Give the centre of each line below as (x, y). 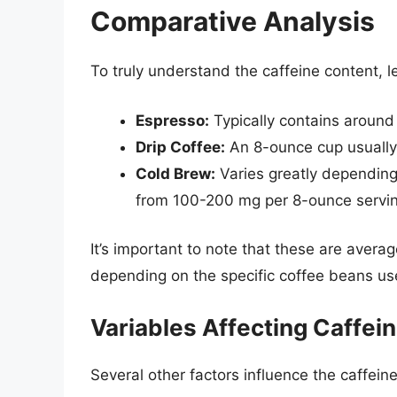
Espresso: (172, 120)
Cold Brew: (175, 173)
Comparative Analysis (233, 22)
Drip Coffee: (180, 147)
